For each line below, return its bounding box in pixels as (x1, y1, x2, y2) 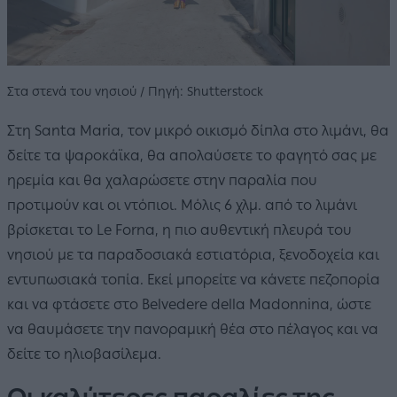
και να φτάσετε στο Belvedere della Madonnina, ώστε (7, 295, 371, 313)
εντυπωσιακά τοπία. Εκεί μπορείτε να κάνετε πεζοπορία (7, 270, 380, 288)
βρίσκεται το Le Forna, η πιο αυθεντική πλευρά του (7, 221, 352, 238)
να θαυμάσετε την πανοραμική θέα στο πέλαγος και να (7, 320, 378, 338)
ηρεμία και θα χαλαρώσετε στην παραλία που (7, 171, 317, 189)
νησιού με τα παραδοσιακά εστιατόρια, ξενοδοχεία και (7, 245, 379, 263)
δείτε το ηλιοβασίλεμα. (7, 345, 161, 362)
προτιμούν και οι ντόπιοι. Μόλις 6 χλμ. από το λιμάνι (7, 196, 357, 214)
